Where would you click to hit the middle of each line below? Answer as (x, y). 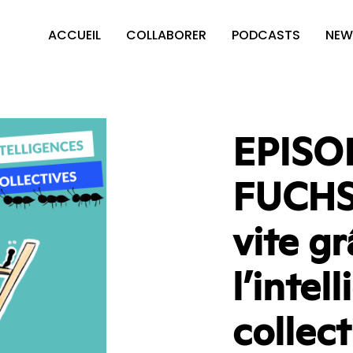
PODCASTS (266, 35)
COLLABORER (166, 35)
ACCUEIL (74, 35)
